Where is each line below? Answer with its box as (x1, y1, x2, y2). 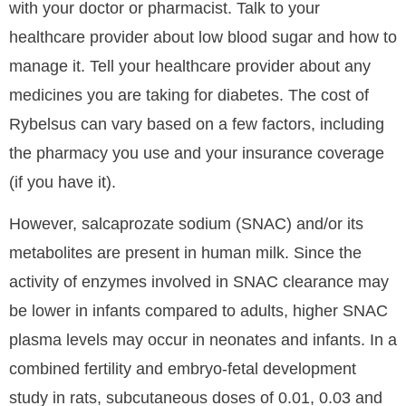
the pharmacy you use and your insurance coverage (9, 143, 384, 162)
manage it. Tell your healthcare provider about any (9, 56, 371, 75)
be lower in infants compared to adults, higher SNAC (9, 302, 388, 321)
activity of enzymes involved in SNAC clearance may (9, 273, 389, 292)
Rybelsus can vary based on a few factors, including (9, 114, 384, 133)
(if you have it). (9, 172, 116, 191)
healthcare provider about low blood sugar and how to (9, 27, 397, 46)
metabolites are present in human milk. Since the (9, 244, 362, 263)
